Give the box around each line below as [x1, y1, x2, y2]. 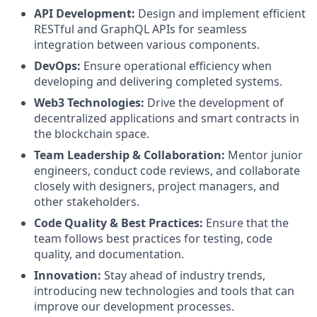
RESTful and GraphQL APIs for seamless [34, 21, 247, 37]
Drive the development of [144, 95, 284, 110]
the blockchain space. [34, 126, 149, 142]
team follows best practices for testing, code [34, 231, 272, 246]
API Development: [34, 6, 138, 21]
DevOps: [34, 58, 81, 74]
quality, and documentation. [34, 246, 184, 262]
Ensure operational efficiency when [81, 58, 272, 74]
